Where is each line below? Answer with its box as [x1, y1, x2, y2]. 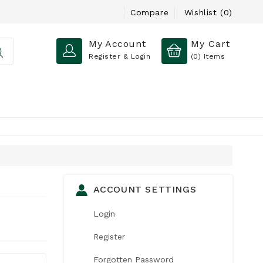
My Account [89, 38, 146, 49]
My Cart [190, 38, 230, 49]
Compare [130, 7, 169, 17]
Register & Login [89, 52, 151, 60]
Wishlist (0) [184, 7, 232, 17]
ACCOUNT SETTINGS [93, 184, 197, 195]
